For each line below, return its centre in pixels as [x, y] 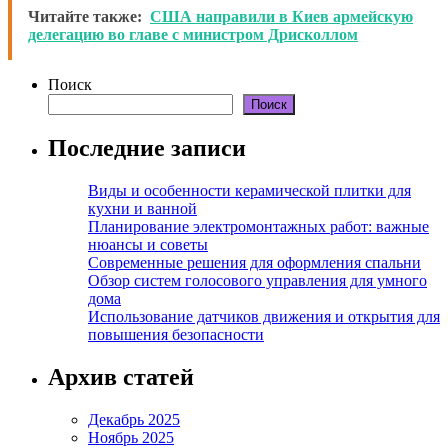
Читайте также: [85, 17]
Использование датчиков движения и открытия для [264, 317]
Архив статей [121, 376]
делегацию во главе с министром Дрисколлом [193, 35]
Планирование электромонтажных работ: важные [258, 227]
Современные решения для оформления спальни [254, 263]
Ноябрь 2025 [131, 437]
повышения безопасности [176, 335]
